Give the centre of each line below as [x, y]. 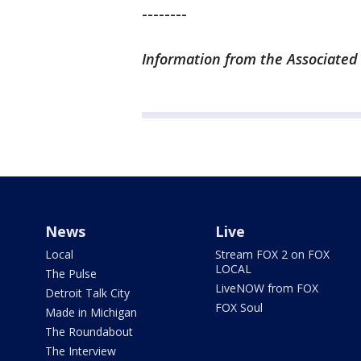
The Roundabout [89, 332]
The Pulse [71, 274]
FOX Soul [239, 307]
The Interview [81, 351]
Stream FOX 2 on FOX [272, 254]
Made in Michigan [91, 312]
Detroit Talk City [87, 293]
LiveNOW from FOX [266, 288]
